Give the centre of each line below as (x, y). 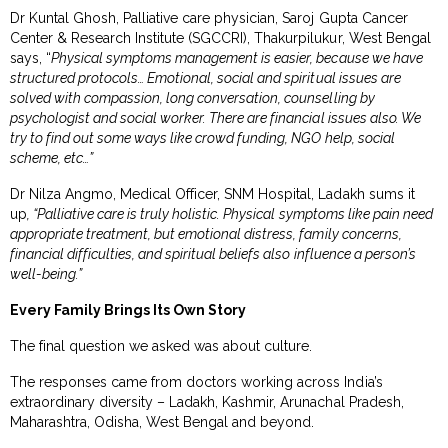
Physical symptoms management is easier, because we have (237, 57)
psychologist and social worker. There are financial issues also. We (215, 117)
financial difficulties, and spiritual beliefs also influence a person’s (213, 253)
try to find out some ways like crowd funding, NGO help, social (202, 137)
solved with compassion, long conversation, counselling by (192, 97)
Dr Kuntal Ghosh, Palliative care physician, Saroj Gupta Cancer (209, 17)
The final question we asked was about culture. (161, 345)
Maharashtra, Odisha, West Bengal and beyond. (162, 421)
